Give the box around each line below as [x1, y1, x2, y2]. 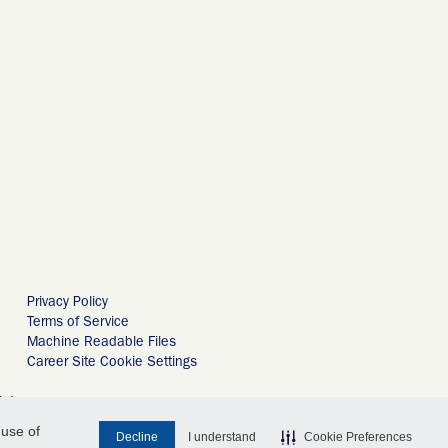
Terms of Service [26, 315, 129, 330]
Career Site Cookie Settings [26, 355, 197, 370]
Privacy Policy [26, 295, 108, 310]
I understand [188, 429, 256, 444]
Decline [116, 429, 158, 444]
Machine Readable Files [26, 335, 176, 350]
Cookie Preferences [304, 429, 412, 444]
